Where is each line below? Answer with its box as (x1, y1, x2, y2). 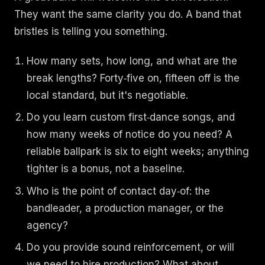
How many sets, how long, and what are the (27, 54, 238, 67)
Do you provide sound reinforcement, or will (27, 241, 235, 254)
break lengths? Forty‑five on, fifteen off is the (27, 72, 240, 84)
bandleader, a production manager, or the (27, 202, 224, 214)
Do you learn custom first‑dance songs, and (27, 111, 235, 124)
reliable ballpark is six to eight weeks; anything (27, 146, 250, 158)
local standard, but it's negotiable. (27, 89, 189, 101)
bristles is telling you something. (14, 25, 167, 37)
